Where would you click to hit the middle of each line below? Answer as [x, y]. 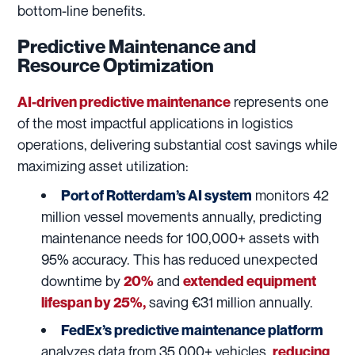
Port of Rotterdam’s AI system [157, 195]
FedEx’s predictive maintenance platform [192, 330]
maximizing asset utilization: [103, 165]
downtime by [82, 280]
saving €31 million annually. [229, 302]
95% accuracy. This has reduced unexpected [179, 259]
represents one [280, 101]
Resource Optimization [116, 65]
